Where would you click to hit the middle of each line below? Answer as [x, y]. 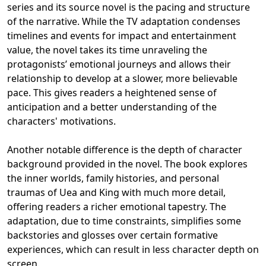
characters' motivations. [61, 121]
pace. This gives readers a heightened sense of [112, 92]
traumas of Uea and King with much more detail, [116, 192]
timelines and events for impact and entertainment [122, 35]
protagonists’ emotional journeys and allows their [119, 64]
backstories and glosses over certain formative [113, 235]
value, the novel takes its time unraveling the [107, 50]
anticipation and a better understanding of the [112, 107]
